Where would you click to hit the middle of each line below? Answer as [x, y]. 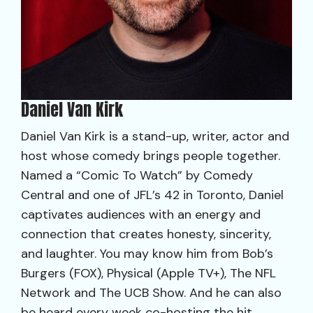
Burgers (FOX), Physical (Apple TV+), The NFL [148, 273]
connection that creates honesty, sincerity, [146, 234]
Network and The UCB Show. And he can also [151, 293]
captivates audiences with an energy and [141, 214]
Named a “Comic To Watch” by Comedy [137, 175]
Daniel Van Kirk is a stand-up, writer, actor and [155, 136]
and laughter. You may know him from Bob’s [147, 254]
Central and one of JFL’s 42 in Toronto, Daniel [152, 195]
